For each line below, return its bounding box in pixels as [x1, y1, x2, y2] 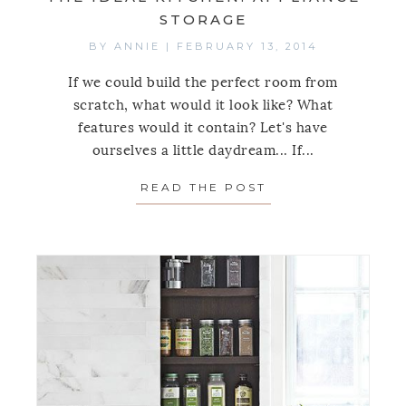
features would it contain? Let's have [78, 120, 328, 137]
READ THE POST [140, 180, 266, 195]
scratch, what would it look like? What [72, 97, 333, 114]
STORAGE [159, 11, 247, 29]
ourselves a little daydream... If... [92, 142, 314, 159]
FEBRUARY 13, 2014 [176, 40, 318, 53]
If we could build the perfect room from [68, 74, 338, 92]
